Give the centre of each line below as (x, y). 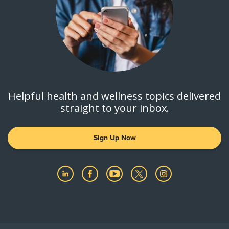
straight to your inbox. (114, 108)
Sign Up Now (114, 138)
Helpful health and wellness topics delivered (114, 96)
